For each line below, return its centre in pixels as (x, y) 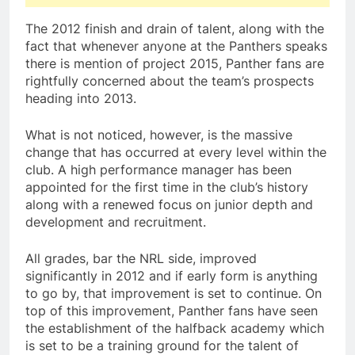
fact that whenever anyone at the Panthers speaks (176, 46)
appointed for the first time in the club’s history (167, 187)
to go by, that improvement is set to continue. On (174, 294)
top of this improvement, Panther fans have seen (172, 311)
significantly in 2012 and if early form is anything (172, 276)
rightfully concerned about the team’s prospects (170, 81)
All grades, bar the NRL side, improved (141, 259)
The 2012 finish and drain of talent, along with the (175, 29)
